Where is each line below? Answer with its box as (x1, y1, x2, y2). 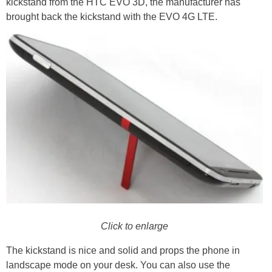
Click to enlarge (101, 221, 168, 232)
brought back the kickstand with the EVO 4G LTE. (6, 12, 217, 22)
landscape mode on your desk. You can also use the (6, 260, 230, 271)
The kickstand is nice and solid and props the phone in (6, 245, 240, 256)
